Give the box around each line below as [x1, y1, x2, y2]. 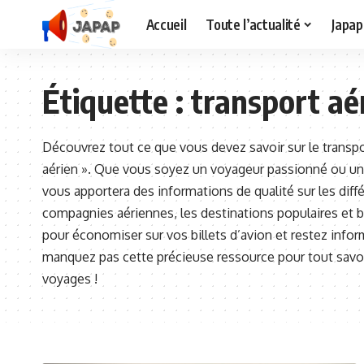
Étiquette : [42, 80, 191, 121]
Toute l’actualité [206, 15, 301, 33]
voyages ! [42, 271, 97, 287]
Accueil [145, 15, 187, 33]
